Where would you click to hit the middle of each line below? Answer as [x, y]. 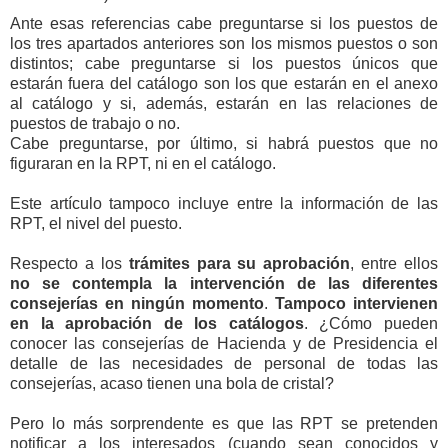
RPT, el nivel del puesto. [96, 223]
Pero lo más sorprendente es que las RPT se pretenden [224, 423]
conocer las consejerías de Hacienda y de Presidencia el [224, 343]
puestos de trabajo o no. [95, 123]
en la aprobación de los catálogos [157, 323]
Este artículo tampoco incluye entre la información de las [224, 203]
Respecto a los [69, 263]
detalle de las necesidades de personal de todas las [224, 363]
